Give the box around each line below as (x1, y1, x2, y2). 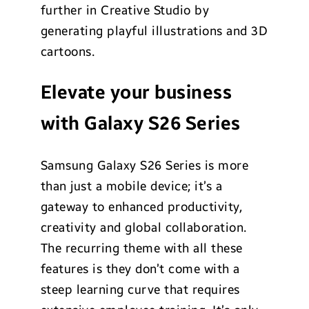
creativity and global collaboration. (40, 219, 247, 235)
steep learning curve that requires (40, 281, 240, 297)
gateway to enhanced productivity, (40, 199, 243, 215)
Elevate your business (40, 81, 232, 104)
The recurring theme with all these (40, 240, 243, 256)
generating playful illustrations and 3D (40, 23, 268, 39)
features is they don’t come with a (40, 261, 240, 277)
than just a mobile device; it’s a (40, 178, 223, 194)
